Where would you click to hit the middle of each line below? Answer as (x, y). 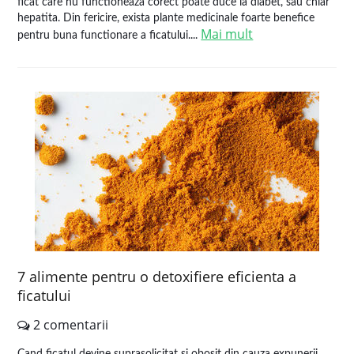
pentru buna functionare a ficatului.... (109, 36)
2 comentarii (70, 325)
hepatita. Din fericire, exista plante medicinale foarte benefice (166, 18)
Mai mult (227, 34)
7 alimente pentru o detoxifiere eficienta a (157, 277)
